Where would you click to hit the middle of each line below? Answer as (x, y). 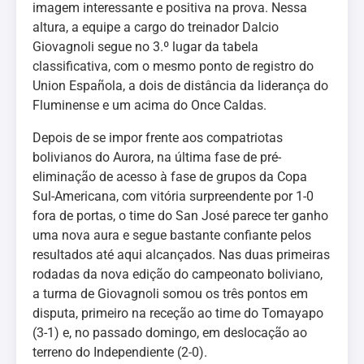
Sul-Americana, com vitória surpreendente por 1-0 (173, 196)
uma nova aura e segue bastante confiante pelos (172, 235)
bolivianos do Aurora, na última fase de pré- (157, 157)
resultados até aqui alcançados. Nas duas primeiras (181, 255)
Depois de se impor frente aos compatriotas (158, 138)
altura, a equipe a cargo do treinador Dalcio (156, 27)
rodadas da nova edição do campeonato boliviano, (178, 274)
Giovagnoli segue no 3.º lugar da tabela (145, 47)
